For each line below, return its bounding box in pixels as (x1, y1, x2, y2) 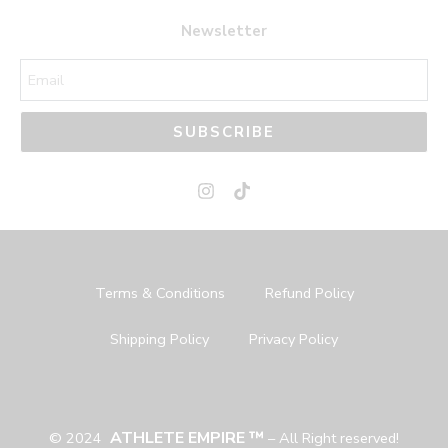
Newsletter (181, 21, 267, 42)
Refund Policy (264, 283, 354, 304)
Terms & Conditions (94, 283, 225, 304)
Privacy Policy (249, 329, 338, 350)
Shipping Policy (110, 329, 209, 350)
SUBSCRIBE (173, 121, 275, 142)
